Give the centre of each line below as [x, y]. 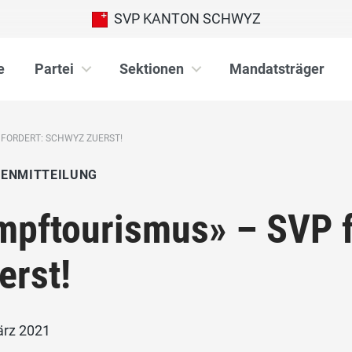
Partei [54, 69]
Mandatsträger [277, 69]
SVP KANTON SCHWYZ [184, 18]
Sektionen [152, 69]
